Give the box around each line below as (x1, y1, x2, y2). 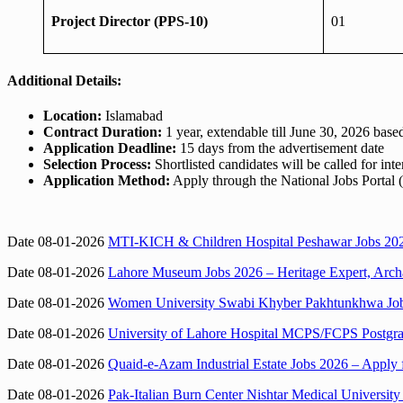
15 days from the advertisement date (176, 140, 384, 157)
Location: (43, 108, 102, 124)
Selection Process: (43, 157, 151, 173)
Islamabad (102, 108, 163, 124)
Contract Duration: (43, 124, 162, 140)
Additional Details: (7, 73, 121, 89)
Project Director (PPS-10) (51, 13, 208, 29)
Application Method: (43, 173, 170, 189)
